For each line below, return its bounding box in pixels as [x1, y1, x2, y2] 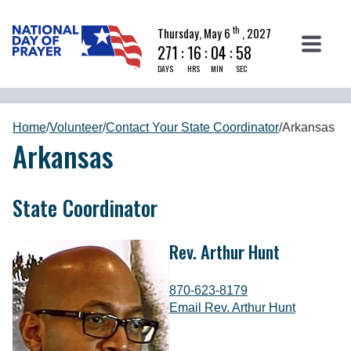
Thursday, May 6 [157, 24, 230, 42]
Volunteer [49, 121, 103, 135]
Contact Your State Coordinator [106, 121, 279, 135]
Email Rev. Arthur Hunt [169, 300, 295, 314]
